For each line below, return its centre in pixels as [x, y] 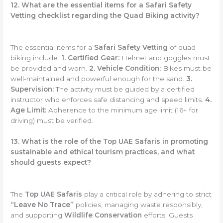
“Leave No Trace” [42, 205]
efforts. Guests [167, 215]
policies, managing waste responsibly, [138, 205]
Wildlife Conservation [103, 215]
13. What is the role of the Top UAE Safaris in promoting [110, 142]
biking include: [36, 57]
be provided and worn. [50, 68]
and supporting [38, 215]
